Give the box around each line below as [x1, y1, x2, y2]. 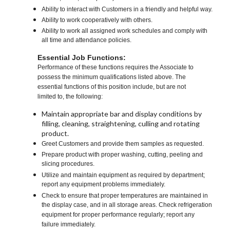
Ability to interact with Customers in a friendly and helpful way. [42, 6, 213, 13]
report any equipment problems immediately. [42, 181, 166, 190]
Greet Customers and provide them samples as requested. [42, 140, 204, 148]
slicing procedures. [42, 160, 95, 169]
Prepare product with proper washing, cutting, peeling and [42, 151, 203, 159]
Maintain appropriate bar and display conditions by [42, 109, 202, 119]
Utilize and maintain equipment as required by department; [42, 171, 205, 179]
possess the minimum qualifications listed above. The [37, 73, 186, 81]
